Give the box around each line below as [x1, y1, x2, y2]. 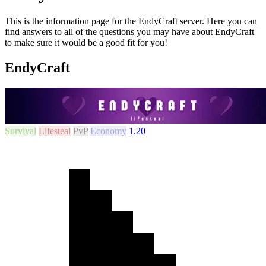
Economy [90, 125, 126, 136]
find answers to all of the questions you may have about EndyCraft [5, 27, 254, 37]
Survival [5, 125, 36, 136]
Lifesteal [39, 125, 71, 136]
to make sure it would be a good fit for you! [5, 37, 167, 48]
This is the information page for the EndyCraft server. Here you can [5, 16, 257, 27]
